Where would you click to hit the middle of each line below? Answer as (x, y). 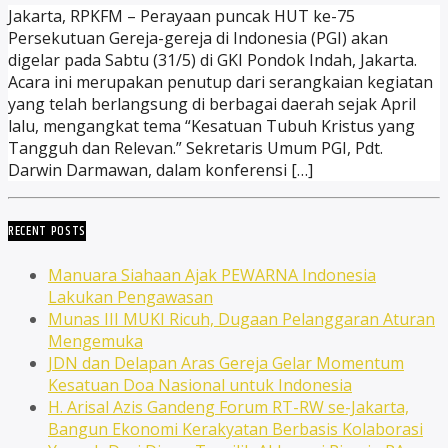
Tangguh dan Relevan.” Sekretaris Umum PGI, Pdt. (195, 148)
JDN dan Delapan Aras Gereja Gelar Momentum (226, 362)
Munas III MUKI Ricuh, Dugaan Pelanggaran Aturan (241, 318)
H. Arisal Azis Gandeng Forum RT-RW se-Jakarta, (228, 406)
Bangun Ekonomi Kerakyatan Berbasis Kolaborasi (235, 428)
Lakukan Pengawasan (130, 296)
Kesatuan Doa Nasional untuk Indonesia (200, 384)
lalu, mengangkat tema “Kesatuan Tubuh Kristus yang (211, 126)
